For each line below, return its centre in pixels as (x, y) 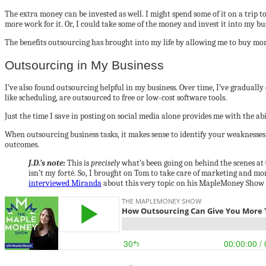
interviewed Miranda (65, 183)
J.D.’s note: (47, 163)
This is (78, 163)
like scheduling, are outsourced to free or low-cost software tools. (116, 98)
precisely (105, 163)
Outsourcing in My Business (84, 65)
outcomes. (22, 145)
